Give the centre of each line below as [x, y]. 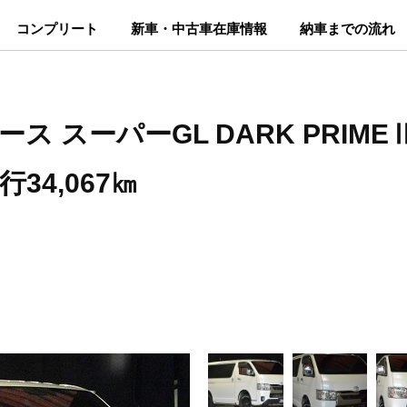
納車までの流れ [347, 29]
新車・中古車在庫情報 [199, 29]
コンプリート [57, 29]
